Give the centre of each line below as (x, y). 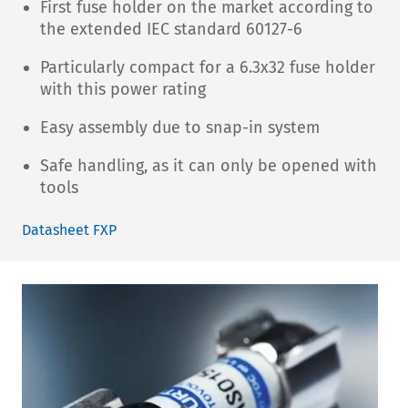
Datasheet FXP (69, 230)
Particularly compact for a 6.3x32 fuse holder (208, 68)
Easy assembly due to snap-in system (180, 128)
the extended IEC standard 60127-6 (171, 30)
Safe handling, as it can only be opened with (209, 166)
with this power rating (123, 90)
